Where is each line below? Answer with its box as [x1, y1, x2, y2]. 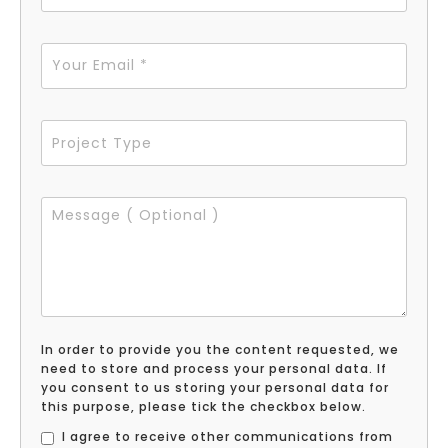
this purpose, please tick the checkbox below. [41, 397, 366, 415]
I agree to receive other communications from [62, 427, 394, 445]
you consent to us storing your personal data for [41, 378, 389, 396]
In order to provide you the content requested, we [41, 340, 399, 358]
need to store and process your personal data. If [41, 359, 387, 377]
